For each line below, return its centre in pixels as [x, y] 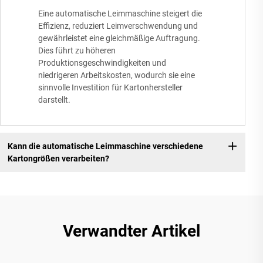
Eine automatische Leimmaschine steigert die [120, 14]
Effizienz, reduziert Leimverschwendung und [118, 26]
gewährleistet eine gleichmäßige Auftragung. [119, 38]
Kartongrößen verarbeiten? [58, 158]
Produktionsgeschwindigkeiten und [102, 63]
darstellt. [54, 100]
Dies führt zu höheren [77, 51]
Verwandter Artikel [131, 231]
